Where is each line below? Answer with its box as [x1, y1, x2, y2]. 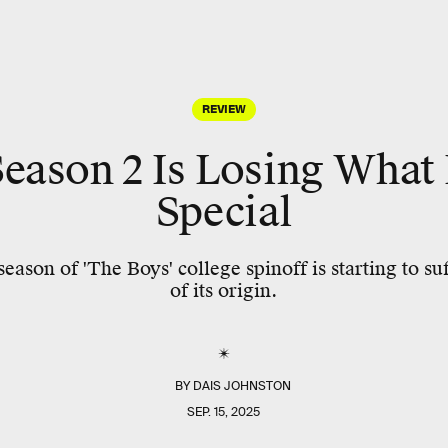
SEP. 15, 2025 [187, 404, 261, 420]
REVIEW [201, 101, 247, 115]
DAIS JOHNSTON [193, 378, 292, 394]
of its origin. [170, 279, 278, 302]
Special [155, 187, 293, 239]
